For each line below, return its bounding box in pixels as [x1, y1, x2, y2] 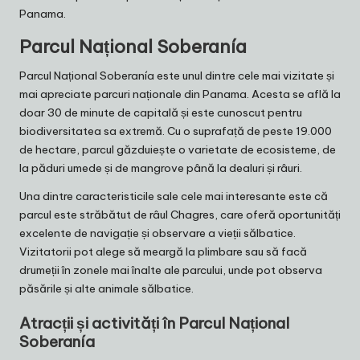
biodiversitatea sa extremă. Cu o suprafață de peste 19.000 [19, 124, 332, 139]
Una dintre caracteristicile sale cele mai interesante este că [19, 189, 328, 204]
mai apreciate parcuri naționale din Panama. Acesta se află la [19, 87, 341, 102]
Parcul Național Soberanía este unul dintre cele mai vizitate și [19, 68, 334, 84]
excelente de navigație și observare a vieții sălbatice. [19, 226, 296, 241]
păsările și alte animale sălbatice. [19, 281, 194, 297]
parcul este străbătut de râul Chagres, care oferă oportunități [19, 207, 341, 223]
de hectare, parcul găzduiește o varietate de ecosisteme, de [19, 142, 336, 157]
